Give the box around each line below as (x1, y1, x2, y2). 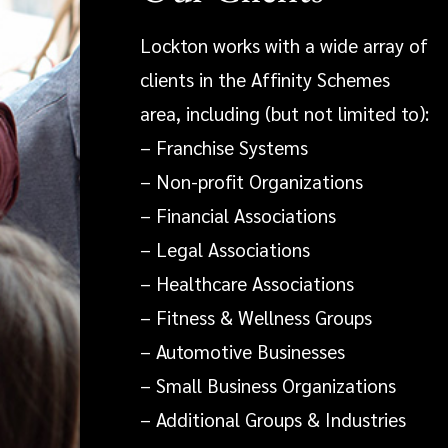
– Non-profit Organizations (140, 169, 363, 194)
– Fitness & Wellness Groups (140, 305, 372, 330)
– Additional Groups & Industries (140, 407, 406, 432)
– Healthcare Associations (140, 271, 354, 296)
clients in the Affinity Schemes (140, 67, 390, 92)
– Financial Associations (140, 203, 336, 228)
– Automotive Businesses (140, 339, 345, 364)
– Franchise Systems (140, 135, 308, 160)
